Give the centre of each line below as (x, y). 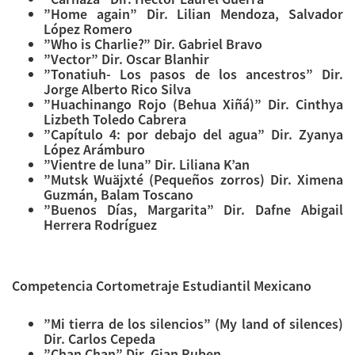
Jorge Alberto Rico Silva (117, 90)
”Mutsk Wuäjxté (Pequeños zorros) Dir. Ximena (193, 180)
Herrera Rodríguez (100, 225)
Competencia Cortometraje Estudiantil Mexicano (162, 286)
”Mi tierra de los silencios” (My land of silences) (193, 324)
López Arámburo (94, 150)
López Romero (88, 29)
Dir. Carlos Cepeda (99, 339)
